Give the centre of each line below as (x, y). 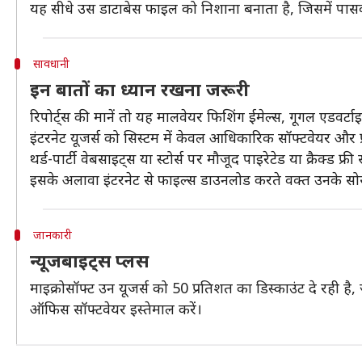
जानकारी (52, 235)
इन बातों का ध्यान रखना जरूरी (140, 89)
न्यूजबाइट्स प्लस (89, 260)
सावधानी (51, 63)
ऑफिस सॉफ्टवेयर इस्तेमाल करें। (116, 309)
